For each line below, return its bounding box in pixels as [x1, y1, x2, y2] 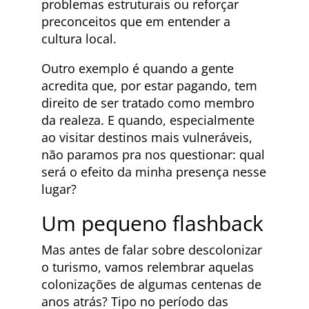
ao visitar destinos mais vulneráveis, [41, 129, 252, 146]
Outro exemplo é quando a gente [41, 60, 234, 77]
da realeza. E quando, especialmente [41, 112, 255, 129]
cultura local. [41, 30, 117, 48]
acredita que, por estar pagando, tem [41, 77, 257, 94]
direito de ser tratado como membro [41, 94, 255, 112]
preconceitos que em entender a [41, 13, 230, 30]
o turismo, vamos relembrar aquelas [41, 259, 254, 276]
